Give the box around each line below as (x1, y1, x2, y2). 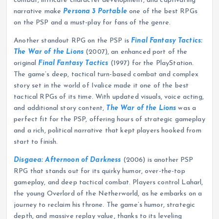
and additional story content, (14, 104, 107, 112)
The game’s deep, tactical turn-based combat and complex (14, 70, 198, 78)
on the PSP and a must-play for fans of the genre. (14, 19, 171, 26)
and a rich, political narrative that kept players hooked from (14, 127, 201, 134)
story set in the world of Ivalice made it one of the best (14, 82, 189, 89)
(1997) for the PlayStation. (108, 59, 194, 67)
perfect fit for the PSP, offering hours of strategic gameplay (14, 115, 205, 123)
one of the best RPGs (127, 7, 197, 15)
